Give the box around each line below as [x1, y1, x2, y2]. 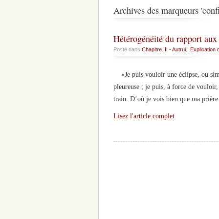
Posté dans [113, 46, 142, 53]
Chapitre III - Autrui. [142, 46, 187, 53]
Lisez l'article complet [113, 112, 175, 120]
